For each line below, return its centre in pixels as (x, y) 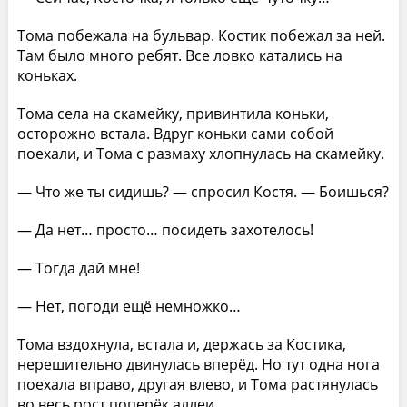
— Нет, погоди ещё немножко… (129, 306)
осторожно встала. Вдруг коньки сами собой (175, 133)
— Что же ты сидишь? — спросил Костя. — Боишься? (203, 191)
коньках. (47, 75)
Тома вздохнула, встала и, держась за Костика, (181, 344)
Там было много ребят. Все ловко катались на (179, 55)
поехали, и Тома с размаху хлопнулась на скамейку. (200, 153)
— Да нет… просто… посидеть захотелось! (165, 229)
